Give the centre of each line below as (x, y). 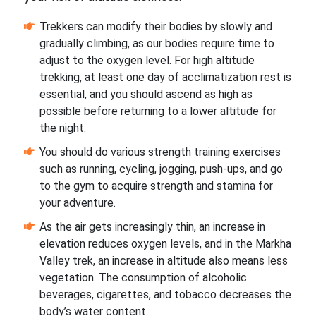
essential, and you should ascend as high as (146, 95)
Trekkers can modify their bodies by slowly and (156, 27)
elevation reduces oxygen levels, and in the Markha (165, 244)
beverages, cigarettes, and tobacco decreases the (165, 295)
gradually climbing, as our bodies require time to (157, 44)
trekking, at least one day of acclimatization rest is (165, 78)
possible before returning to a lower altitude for (158, 111)
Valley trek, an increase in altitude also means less (163, 261)
